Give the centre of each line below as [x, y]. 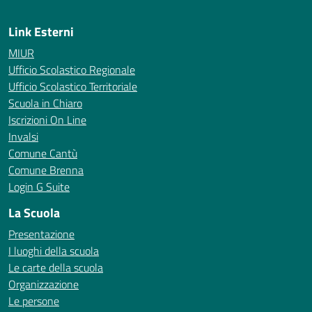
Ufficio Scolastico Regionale [72, 70]
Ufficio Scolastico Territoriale [73, 86]
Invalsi [23, 136]
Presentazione [41, 234]
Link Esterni [41, 32]
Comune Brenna [46, 170]
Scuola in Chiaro [45, 103]
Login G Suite [39, 187]
